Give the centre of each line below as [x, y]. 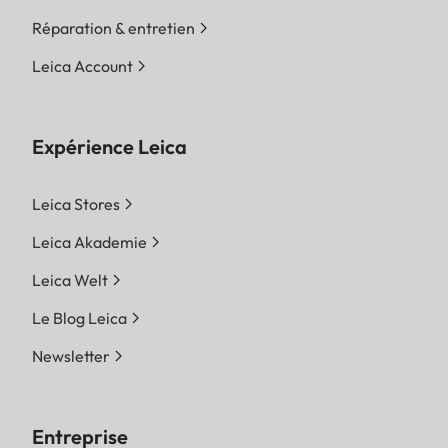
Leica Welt [70, 280]
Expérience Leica [109, 147]
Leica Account [82, 66]
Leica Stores [76, 204]
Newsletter [71, 356]
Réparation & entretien [113, 28]
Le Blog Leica [79, 318]
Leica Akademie [89, 242]
